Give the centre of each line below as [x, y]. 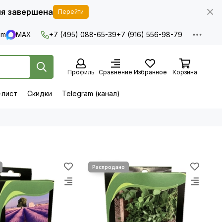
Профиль [81, 72]
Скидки [40, 93]
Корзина [185, 72]
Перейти [71, 12]
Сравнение [115, 72]
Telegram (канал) [91, 93]
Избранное [150, 72]
